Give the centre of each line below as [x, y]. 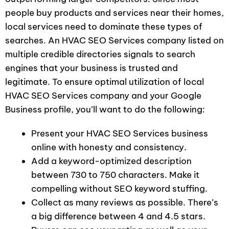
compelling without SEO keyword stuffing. [119, 188]
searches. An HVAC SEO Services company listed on [114, 40]
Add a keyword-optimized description [111, 161]
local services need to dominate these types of [104, 26]
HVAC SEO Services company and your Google [103, 95]
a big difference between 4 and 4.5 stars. [118, 216]
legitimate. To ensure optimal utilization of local [105, 82]
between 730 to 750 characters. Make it [115, 175]
